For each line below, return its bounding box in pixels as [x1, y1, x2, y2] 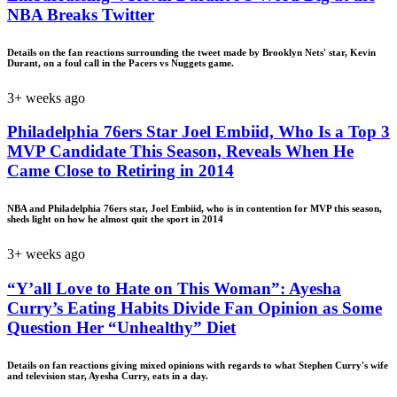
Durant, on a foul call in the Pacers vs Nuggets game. [7, 57, 234, 68]
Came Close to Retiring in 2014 [7, 161, 234, 181]
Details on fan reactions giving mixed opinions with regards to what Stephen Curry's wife [7, 359, 388, 370]
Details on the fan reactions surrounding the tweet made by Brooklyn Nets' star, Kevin [7, 46, 376, 58]
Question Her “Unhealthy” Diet [7, 317, 236, 337]
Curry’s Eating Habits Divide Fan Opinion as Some [7, 298, 382, 317]
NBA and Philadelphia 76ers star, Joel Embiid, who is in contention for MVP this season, [7, 203, 382, 214]
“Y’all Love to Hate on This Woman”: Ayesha [7, 278, 341, 298]
